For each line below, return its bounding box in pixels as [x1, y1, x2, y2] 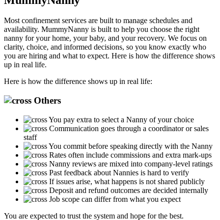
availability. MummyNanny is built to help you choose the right [4, 25, 199, 34]
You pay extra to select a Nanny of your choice [49, 115, 194, 124]
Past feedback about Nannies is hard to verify [49, 168, 189, 177]
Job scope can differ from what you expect [49, 194, 181, 203]
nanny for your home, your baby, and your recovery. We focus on [4, 34, 207, 43]
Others [31, 95, 61, 106]
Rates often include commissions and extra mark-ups [49, 150, 212, 159]
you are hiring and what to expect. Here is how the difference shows [4, 52, 215, 60]
